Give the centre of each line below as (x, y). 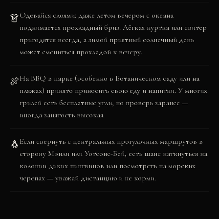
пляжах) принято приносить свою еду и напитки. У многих (113, 90)
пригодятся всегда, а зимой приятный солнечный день (107, 40)
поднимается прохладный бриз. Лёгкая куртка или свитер (113, 27)
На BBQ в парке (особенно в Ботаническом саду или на (109, 78)
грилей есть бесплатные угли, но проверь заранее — (104, 103)
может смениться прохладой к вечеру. (81, 52)
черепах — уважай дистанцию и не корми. (88, 178)
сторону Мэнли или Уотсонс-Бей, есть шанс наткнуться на (113, 153)
